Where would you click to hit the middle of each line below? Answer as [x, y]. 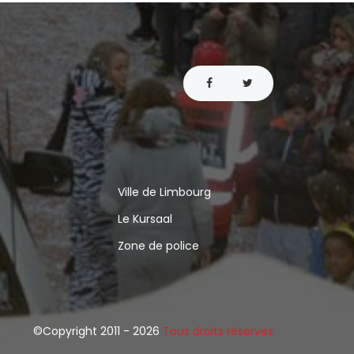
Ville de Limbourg [164, 192]
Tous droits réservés [218, 331]
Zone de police [158, 245]
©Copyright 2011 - [81, 331]
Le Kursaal [145, 218]
